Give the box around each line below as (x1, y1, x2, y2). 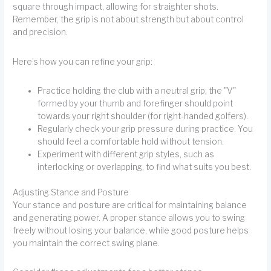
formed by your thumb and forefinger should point (38, 99, 233, 109)
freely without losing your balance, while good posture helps (13, 225, 249, 235)
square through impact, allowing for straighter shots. (13, 2, 219, 12)
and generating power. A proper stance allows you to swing (13, 212, 246, 223)
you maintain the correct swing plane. (13, 238, 160, 248)
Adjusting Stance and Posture (13, 187, 129, 197)
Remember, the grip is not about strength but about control (13, 15, 244, 25)
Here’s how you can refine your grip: (13, 56, 153, 67)
